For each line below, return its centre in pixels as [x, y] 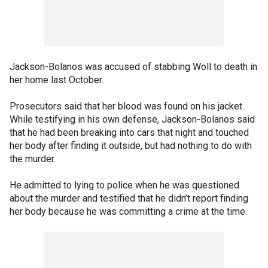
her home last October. [58, 80]
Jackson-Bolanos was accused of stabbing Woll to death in [133, 66]
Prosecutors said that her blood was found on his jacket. [127, 106]
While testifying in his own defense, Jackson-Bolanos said [132, 119]
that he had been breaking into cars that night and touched [129, 132]
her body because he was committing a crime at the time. [130, 211]
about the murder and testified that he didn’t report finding [129, 198]
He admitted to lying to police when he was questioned [124, 185]
